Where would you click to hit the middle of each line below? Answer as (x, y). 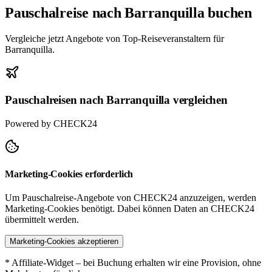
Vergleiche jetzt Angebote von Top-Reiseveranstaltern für (114, 39)
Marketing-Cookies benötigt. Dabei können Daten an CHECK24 (130, 209)
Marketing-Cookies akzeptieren (64, 242)
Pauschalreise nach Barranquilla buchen (128, 13)
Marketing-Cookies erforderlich (69, 174)
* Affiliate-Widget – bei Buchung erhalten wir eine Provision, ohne (133, 263)
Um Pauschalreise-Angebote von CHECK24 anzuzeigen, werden (131, 198)
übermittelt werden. (42, 220)
